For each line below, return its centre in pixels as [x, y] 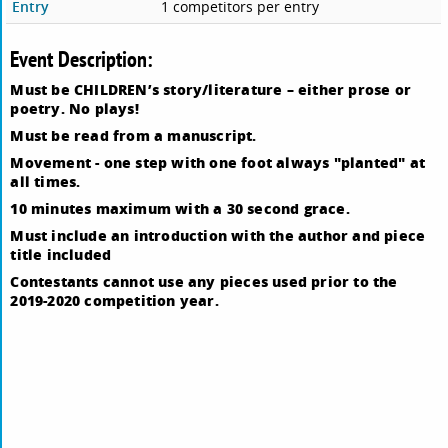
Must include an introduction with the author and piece [218, 235]
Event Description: [82, 59]
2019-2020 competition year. [114, 300]
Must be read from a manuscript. [133, 135]
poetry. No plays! [74, 108]
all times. [45, 181]
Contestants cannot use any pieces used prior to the [204, 281]
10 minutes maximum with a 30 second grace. [180, 208]
